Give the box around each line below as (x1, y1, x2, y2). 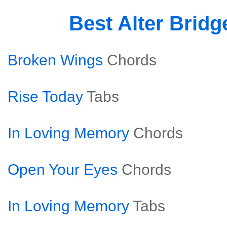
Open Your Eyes (8, 161, 118, 178)
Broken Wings (8, 52, 103, 68)
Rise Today (8, 88, 83, 105)
